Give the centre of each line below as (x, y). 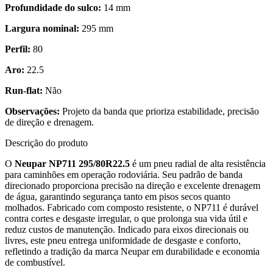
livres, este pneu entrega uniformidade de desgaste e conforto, (123, 240)
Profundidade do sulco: (53, 7)
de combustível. (35, 262)
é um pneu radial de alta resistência (198, 163)
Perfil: (18, 49)
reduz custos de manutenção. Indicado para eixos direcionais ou (127, 229)
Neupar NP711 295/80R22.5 (72, 163)
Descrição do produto (46, 143)
